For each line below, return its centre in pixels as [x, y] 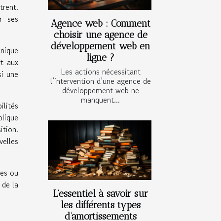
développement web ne [100, 91]
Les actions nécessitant [100, 72]
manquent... [100, 100]
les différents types [100, 205]
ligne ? [100, 58]
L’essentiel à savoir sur [100, 193]
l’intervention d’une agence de [100, 81]
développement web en [100, 46]
